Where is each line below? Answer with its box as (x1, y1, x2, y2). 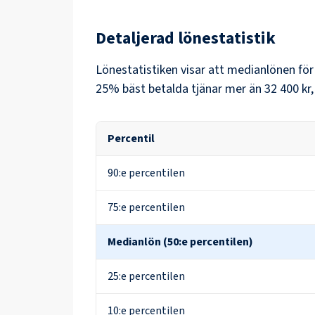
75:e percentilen (108, 200, 185, 215)
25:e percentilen (108, 269, 185, 284)
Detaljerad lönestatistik (96, 26, 276, 51)
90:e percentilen (108, 165, 185, 181)
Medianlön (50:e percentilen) (108, 234, 253, 250)
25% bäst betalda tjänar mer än (96, 80, 262, 98)
